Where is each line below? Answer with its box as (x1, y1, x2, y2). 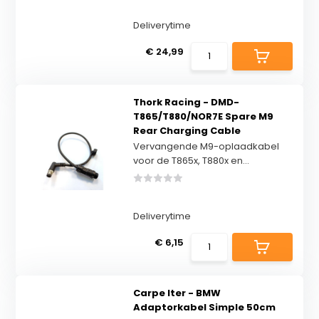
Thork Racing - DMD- (132, 95, 239, 109)
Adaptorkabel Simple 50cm (132, 300, 276, 314)
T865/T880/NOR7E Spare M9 (132, 110, 273, 123)
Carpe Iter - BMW (132, 286, 221, 300)
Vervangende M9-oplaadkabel (132, 140, 279, 153)
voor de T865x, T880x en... (132, 154, 249, 167)
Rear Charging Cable (132, 124, 241, 137)
